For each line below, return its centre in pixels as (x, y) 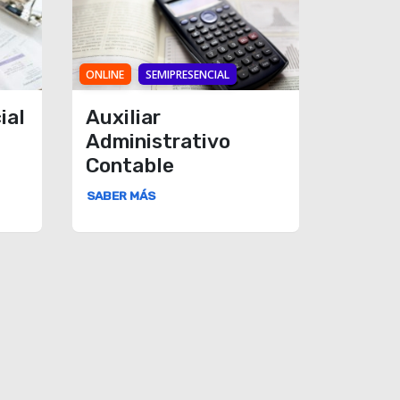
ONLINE (105, 74)
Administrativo (158, 141)
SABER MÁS (121, 195)
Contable (130, 165)
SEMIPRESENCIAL (187, 74)
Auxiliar (124, 117)
